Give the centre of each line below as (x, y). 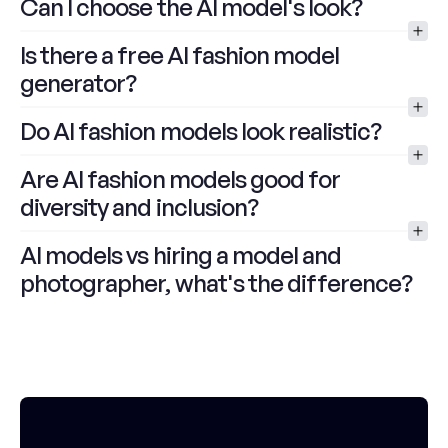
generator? (78, 83)
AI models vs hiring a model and (181, 255)
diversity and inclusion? (139, 207)
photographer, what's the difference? (216, 283)
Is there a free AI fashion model (180, 55)
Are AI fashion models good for (180, 179)
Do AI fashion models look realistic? (201, 131)
